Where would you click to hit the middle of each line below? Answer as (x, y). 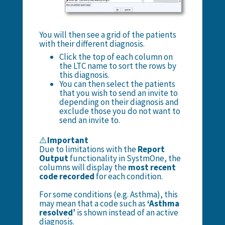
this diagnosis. (84, 75)
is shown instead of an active (127, 213)
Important (68, 140)
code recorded (67, 177)
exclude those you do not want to (120, 111)
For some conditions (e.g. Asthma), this (108, 195)
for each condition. (128, 177)
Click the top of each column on (116, 57)
